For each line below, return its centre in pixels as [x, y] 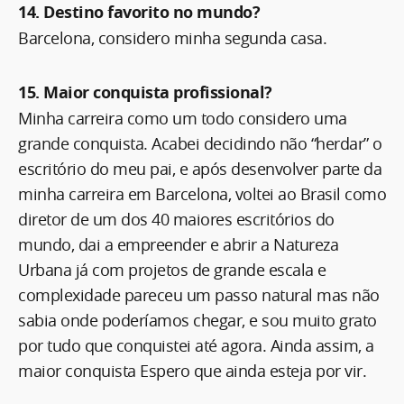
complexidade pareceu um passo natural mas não [199, 294]
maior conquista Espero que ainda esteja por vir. [192, 370]
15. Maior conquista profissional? [145, 92]
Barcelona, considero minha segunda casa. [172, 37]
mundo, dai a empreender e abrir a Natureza [178, 244]
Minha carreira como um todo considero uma [183, 118]
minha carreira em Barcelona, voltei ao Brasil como [202, 193]
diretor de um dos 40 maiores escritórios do [176, 219]
